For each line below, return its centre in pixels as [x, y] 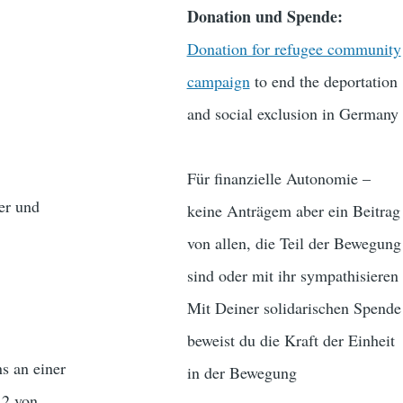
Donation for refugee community [294, 49]
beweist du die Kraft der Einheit [291, 340]
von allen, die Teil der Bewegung [294, 243]
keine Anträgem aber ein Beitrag [293, 211]
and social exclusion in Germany [292, 114]
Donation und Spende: [264, 17]
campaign [218, 81]
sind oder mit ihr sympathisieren [292, 276]
